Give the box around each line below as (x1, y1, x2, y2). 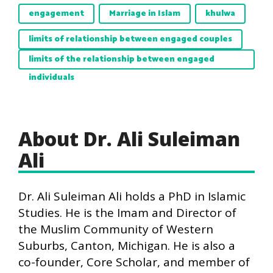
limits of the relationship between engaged (29, 52, 214, 66)
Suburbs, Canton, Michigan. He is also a (18, 238, 235, 253)
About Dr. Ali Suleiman (18, 126, 240, 152)
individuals (29, 71, 74, 85)
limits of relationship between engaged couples (29, 32, 232, 46)
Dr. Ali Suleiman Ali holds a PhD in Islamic (18, 188, 246, 204)
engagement (29, 7, 84, 21)
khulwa (205, 7, 235, 21)
